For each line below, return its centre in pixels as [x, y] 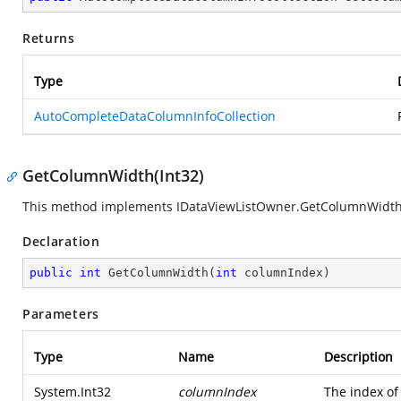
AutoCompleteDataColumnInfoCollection [155, 116]
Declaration [61, 241]
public [51, 273]
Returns [49, 38]
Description [358, 357]
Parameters [61, 314]
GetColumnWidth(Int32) [113, 175]
